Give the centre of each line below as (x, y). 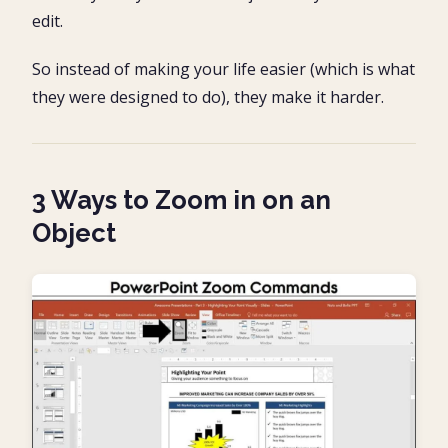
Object (74, 232)
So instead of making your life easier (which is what (223, 68)
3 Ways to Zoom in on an (181, 199)
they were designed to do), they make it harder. (208, 96)
